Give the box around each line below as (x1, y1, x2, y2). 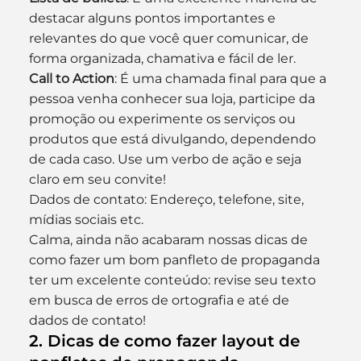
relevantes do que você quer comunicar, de (28, 31, 312, 46)
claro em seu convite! (28, 172, 166, 187)
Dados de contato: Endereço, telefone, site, (28, 192, 307, 207)
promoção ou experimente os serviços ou (28, 111, 299, 127)
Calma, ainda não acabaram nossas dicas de (28, 232, 311, 247)
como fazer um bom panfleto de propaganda (28, 252, 323, 268)
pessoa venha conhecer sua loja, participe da (28, 91, 318, 106)
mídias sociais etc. (28, 212, 143, 227)
